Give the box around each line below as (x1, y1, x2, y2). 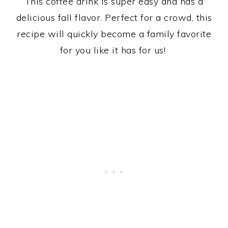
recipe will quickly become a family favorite (17, 28, 211, 40)
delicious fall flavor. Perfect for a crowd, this (16, 12, 212, 24)
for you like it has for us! (60, 44, 168, 56)
